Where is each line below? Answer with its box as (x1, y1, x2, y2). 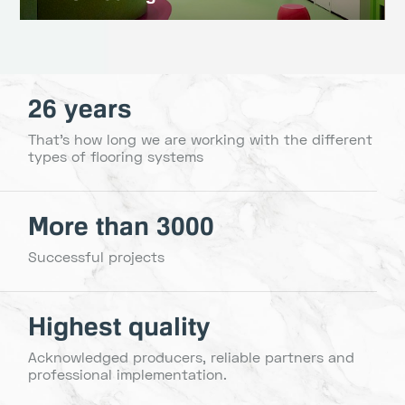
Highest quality (28, 311, 212, 343)
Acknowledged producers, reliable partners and (28, 348, 355, 366)
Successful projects (28, 247, 165, 265)
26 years (28, 92, 133, 124)
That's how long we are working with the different (28, 129, 373, 147)
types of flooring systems (28, 146, 204, 165)
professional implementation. (28, 365, 228, 383)
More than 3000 (28, 210, 215, 241)
